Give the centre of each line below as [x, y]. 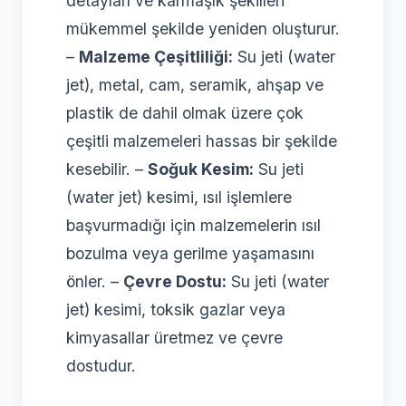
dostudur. [101, 365]
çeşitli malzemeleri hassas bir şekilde [202, 140]
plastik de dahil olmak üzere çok [185, 112]
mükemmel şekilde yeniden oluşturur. [203, 28]
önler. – [95, 281]
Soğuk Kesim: [201, 169]
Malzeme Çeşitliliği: [156, 56]
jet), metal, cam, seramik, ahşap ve [195, 84]
